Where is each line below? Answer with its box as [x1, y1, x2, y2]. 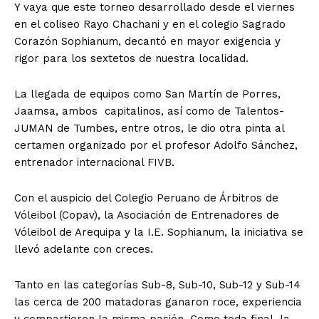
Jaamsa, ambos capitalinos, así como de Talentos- [14, 105, 284, 118]
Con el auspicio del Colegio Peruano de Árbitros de [14, 192, 278, 205]
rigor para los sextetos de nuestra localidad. [14, 52, 249, 66]
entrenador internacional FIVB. [14, 156, 174, 169]
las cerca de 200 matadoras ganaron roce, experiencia [14, 296, 302, 309]
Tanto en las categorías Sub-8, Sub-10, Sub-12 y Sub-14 [14, 278, 300, 292]
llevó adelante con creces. [14, 243, 153, 256]
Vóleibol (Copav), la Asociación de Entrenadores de [14, 209, 279, 222]
